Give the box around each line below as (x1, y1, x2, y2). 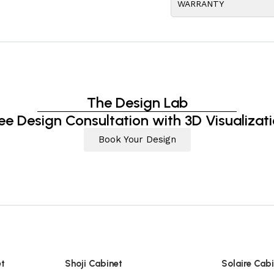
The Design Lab (86, 94, 188, 111)
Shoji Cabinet (64, 258, 122, 269)
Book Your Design (98, 134, 176, 145)
